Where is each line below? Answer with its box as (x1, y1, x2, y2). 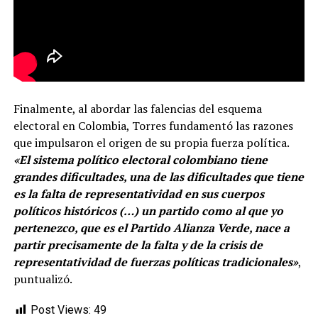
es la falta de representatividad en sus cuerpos (13, 186, 264, 202)
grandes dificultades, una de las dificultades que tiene (13, 169, 304, 185)
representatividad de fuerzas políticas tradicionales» (13, 254, 298, 270)
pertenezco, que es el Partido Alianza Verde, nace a (13, 220, 290, 236)
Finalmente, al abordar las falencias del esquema (13, 101, 262, 117)
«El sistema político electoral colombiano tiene (13, 152, 268, 168)
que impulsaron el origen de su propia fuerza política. (13, 135, 289, 151)
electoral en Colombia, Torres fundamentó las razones (13, 118, 293, 134)
